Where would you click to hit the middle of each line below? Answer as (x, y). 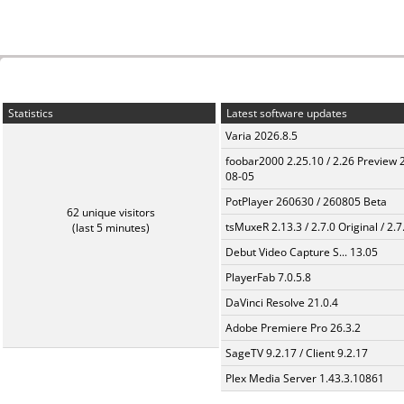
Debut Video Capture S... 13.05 (302, 252)
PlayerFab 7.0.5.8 (268, 277)
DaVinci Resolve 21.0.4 (282, 303)
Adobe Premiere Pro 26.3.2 (293, 328)
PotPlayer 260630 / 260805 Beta (306, 202)
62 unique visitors (111, 212)
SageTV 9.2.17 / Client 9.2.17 (297, 353)
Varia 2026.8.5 (262, 136)
